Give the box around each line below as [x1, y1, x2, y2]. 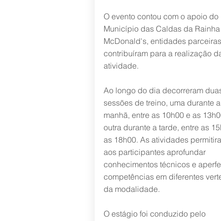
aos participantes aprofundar [103, 147, 206, 157]
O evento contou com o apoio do [103, 11, 219, 21]
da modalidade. [103, 184, 160, 194]
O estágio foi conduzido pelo [103, 209, 206, 219]
